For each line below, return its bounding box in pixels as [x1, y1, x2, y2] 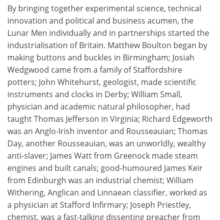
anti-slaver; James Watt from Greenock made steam [7, 150, 198, 161]
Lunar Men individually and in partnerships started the [7, 27, 209, 38]
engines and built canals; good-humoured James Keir [7, 163, 203, 173]
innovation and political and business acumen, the [7, 15, 193, 26]
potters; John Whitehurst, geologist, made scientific [7, 77, 196, 87]
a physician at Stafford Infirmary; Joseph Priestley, [7, 199, 191, 210]
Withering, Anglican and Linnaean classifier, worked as [7, 187, 207, 198]
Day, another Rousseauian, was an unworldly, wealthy [7, 138, 206, 149]
